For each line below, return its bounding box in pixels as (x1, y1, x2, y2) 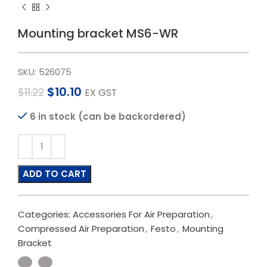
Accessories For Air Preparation (73, 208, 210, 221)
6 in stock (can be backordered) (30, 110, 186, 123)
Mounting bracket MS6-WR (18, 25, 178, 42)
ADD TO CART (23, 167, 86, 180)
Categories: (18, 208, 70, 221)
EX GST (85, 86, 117, 99)
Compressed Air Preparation (18, 222, 144, 235)
